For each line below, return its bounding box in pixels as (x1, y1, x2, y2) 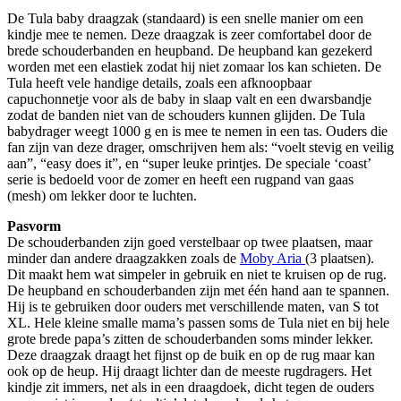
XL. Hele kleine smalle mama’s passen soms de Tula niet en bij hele (7, 314, 389, 330)
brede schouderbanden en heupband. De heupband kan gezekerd (7, 42, 372, 58)
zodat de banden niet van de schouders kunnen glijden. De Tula (7, 107, 365, 123)
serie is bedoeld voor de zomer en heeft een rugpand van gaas (7, 171, 354, 187)
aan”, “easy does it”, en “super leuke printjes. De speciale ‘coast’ (7, 155, 371, 171)
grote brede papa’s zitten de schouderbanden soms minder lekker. (7, 330, 373, 346)
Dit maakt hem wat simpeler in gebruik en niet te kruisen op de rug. (7, 266, 387, 282)
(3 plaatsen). (305, 250, 374, 266)
